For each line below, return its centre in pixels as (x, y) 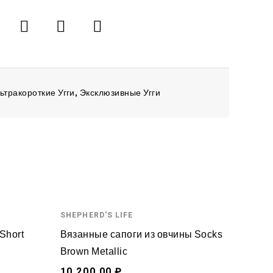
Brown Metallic (94, 252)
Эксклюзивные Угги (120, 93)
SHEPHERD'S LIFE (97, 215)
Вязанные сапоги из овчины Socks (141, 235)
